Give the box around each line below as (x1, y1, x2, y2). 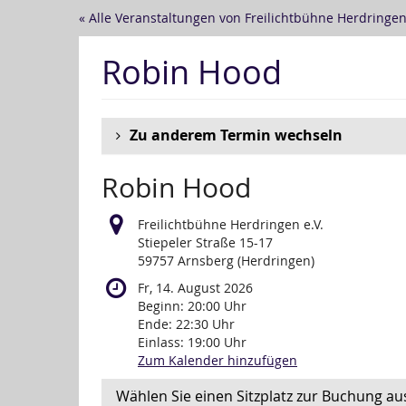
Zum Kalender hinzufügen (138, 352, 297, 370)
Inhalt (13, 43, 48, 62)
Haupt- (13, 25, 54, 43)
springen (13, 62, 67, 80)
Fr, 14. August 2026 (138, 279, 253, 297)
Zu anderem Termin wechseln (130, 125, 343, 146)
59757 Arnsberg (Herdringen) (138, 252, 314, 270)
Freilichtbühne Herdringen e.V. (138, 216, 324, 234)
